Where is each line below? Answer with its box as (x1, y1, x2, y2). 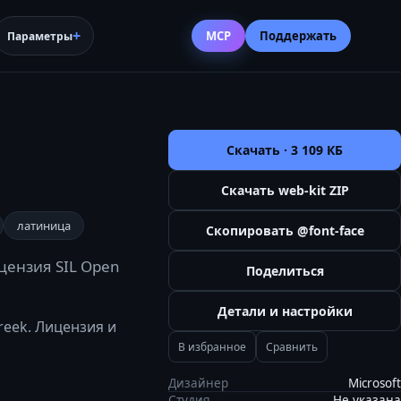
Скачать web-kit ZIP (220, 182, 349, 199)
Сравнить (266, 339, 318, 354)
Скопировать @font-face (205, 222, 364, 239)
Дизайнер (168, 375, 228, 391)
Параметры (7, 28, 73, 44)
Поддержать (260, 27, 337, 44)
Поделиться (245, 262, 324, 279)
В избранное (178, 339, 246, 354)
